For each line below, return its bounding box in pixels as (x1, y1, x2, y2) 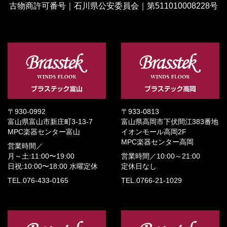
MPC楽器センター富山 (8, 128, 80, 136)
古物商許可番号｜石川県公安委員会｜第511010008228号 (9, 1, 218, 10)
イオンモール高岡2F (121, 128, 186, 136)
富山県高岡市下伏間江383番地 (121, 118, 218, 126)
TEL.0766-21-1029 (121, 176, 182, 184)
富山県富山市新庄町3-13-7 (8, 118, 93, 126)
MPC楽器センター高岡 (121, 138, 194, 146)
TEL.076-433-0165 (8, 176, 68, 184)
